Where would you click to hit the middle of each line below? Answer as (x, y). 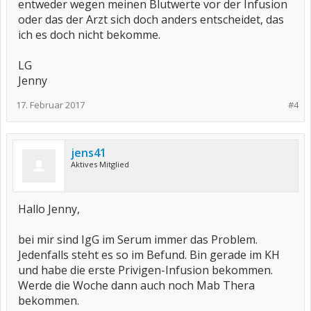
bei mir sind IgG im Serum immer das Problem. (138, 239)
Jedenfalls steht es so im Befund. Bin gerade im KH (149, 255)
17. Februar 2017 (50, 105)
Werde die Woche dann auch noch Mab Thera (136, 285)
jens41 (89, 153)
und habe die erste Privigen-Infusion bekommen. (145, 270)
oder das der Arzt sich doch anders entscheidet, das (151, 19)
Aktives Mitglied (100, 164)
